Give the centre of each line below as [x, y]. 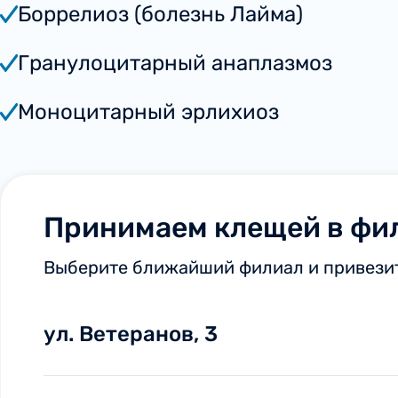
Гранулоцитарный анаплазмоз [175, 63]
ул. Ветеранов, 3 [131, 334]
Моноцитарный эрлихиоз [148, 111]
